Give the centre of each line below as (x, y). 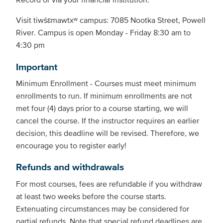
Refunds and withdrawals (70, 167)
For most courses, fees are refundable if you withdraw (109, 183)
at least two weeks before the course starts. (91, 196)
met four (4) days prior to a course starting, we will (102, 108)
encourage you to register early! (71, 146)
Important (37, 66)
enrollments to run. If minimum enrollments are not (104, 96)
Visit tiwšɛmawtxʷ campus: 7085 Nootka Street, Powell (111, 20)
